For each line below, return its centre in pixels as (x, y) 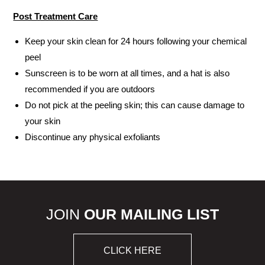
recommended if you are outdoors (90, 89)
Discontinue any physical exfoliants (93, 137)
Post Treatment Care (56, 16)
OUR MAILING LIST (151, 214)
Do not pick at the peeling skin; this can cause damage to (135, 105)
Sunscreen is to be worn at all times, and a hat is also (127, 73)
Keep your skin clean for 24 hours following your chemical (136, 41)
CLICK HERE (132, 250)
